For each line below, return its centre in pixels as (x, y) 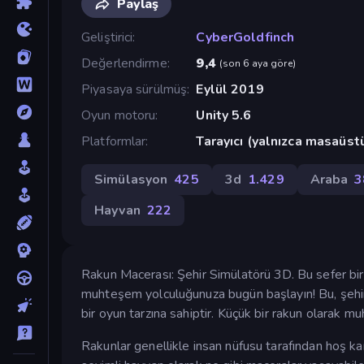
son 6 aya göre (257, 63)
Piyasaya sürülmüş (134, 89)
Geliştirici (107, 37)
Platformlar (114, 141)
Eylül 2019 (230, 89)
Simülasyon (131, 179)
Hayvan (117, 210)
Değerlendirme (124, 63)
